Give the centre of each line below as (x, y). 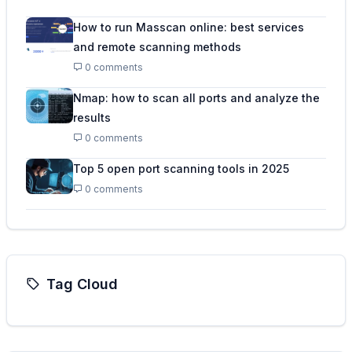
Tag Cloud (82, 284)
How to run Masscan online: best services (189, 27)
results (92, 117)
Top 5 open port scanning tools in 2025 (181, 169)
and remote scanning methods (157, 47)
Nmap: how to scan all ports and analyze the (196, 98)
